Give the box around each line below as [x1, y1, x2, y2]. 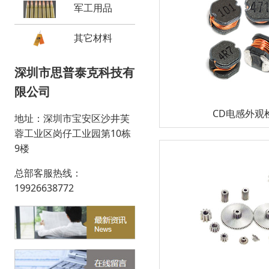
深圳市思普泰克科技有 [14, 64, 134, 81]
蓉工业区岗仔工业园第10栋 [14, 127, 131, 141]
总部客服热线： [14, 166, 82, 180]
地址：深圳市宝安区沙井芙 [14, 112, 130, 125]
